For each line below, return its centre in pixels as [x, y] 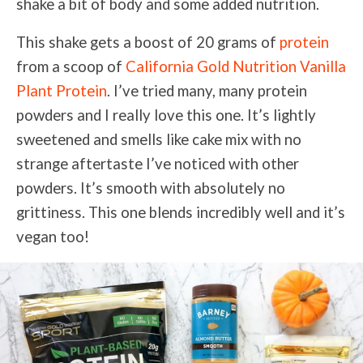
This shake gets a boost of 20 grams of [148, 42]
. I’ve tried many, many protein [207, 90]
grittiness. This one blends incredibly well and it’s [181, 212]
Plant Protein [62, 90]
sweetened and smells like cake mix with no [159, 139]
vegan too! [53, 236]
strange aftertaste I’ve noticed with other [158, 163]
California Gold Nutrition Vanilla [236, 66]
